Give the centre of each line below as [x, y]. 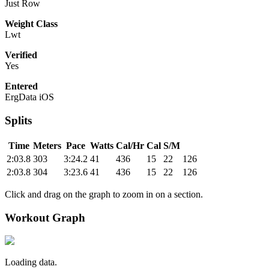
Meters [47, 145]
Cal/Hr [130, 145]
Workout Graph [45, 217]
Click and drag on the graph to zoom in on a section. [104, 194]
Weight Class [31, 24]
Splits [18, 121]
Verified [21, 55]
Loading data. [31, 262]
